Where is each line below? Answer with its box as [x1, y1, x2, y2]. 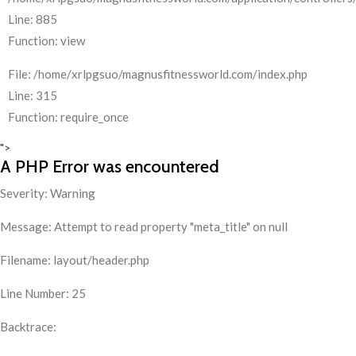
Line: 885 [8, 12, 57, 26]
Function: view [8, 33, 85, 48]
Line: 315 [8, 88, 57, 103]
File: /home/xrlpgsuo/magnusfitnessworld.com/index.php [8, 67, 308, 81]
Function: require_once [8, 110, 129, 124]
